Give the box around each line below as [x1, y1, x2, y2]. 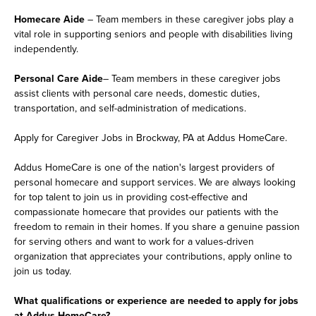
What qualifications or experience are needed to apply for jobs [14, 293, 298, 308]
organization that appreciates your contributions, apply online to [14, 248, 292, 263]
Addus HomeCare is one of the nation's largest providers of [14, 159, 274, 174]
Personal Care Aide [14, 71, 103, 85]
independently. [14, 41, 78, 56]
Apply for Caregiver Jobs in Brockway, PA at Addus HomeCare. [14, 130, 287, 145]
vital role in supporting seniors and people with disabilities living [14, 26, 293, 41]
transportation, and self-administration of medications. [14, 100, 246, 115]
